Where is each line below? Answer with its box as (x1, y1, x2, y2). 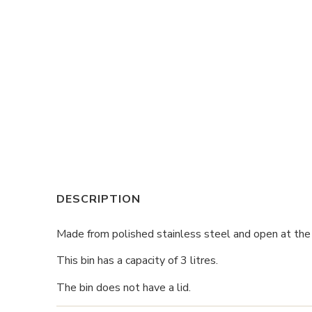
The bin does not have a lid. (56, 279, 191, 295)
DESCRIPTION (56, 192, 141, 208)
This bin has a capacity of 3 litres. (56, 253, 218, 269)
